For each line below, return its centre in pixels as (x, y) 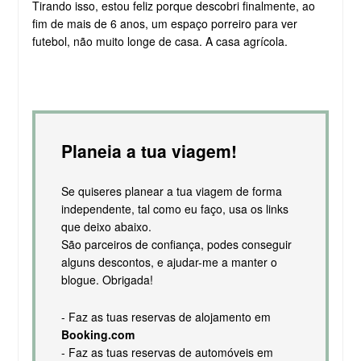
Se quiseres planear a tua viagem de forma (171, 191)
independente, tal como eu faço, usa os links (174, 209)
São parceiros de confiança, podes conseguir (176, 245)
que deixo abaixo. (106, 227)
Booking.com (98, 335)
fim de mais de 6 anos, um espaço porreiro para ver (164, 24)
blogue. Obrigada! (107, 280)
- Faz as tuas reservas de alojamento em (166, 317)
